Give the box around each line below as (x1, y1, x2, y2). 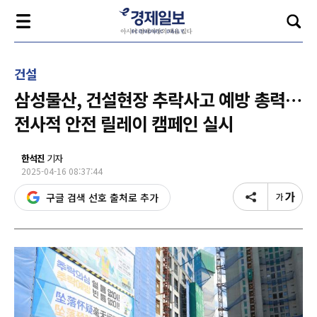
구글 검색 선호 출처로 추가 (46, 190, 158, 204)
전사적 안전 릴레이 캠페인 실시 (14, 110, 234, 136)
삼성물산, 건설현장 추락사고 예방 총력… (14, 86, 301, 112)
